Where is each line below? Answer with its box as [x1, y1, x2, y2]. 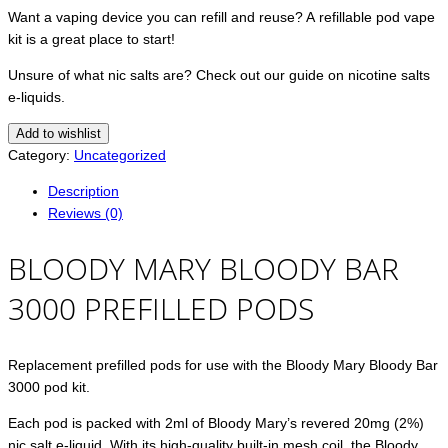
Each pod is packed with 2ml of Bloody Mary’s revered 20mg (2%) [8, 414, 424, 431]
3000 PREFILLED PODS [8, 288, 314, 329]
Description [48, 183, 119, 200]
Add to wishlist [16, 126, 101, 142]
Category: [8, 147, 74, 164]
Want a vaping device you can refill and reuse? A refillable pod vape [8, 9, 435, 26]
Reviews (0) [48, 205, 123, 222]
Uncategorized [74, 147, 166, 164]
